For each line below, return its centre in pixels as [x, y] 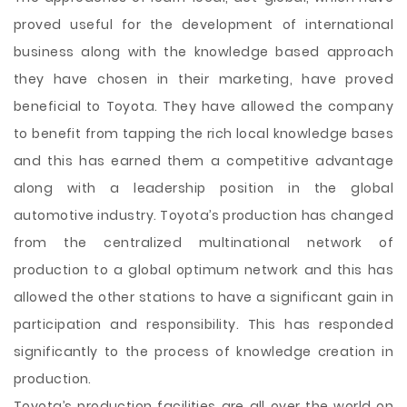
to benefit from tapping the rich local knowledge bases [203, 134]
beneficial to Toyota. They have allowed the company [203, 106]
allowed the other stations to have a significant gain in [203, 297]
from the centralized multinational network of [203, 243]
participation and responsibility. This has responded [203, 324]
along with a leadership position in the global [203, 188]
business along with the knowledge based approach [203, 52]
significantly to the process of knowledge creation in [203, 352]
